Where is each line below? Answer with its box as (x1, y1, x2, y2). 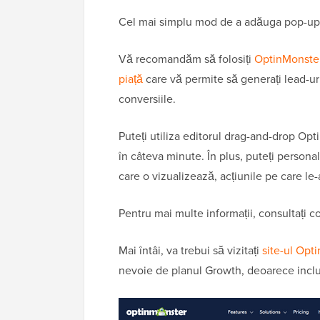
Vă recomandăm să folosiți (119, 51, 254, 68)
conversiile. (119, 91, 176, 108)
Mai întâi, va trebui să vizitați (119, 242, 262, 259)
